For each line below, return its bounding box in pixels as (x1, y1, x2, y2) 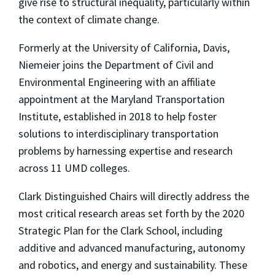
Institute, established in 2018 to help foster (18, 109, 217, 123)
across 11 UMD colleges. (18, 160, 130, 175)
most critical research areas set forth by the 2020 (18, 206, 244, 220)
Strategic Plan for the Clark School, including (18, 223, 223, 238)
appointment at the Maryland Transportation (18, 91, 225, 106)
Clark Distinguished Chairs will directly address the (18, 188, 249, 203)
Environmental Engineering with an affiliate (18, 74, 215, 89)
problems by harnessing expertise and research (18, 143, 233, 158)
